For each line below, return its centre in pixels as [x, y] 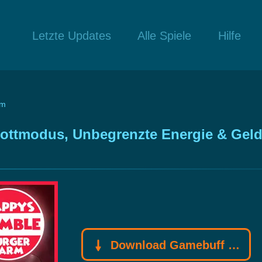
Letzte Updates [71, 35]
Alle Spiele [165, 35]
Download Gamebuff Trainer [168, 245]
